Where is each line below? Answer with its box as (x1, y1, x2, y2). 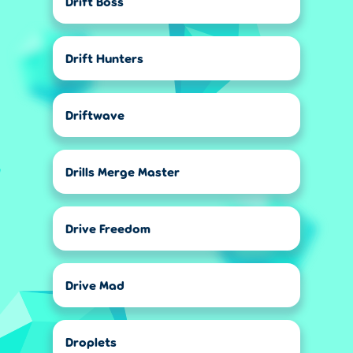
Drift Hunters (65, 50, 143, 65)
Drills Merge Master (65, 164, 180, 179)
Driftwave (65, 107, 124, 122)
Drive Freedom (65, 221, 150, 236)
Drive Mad (65, 277, 124, 292)
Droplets (65, 334, 117, 349)
